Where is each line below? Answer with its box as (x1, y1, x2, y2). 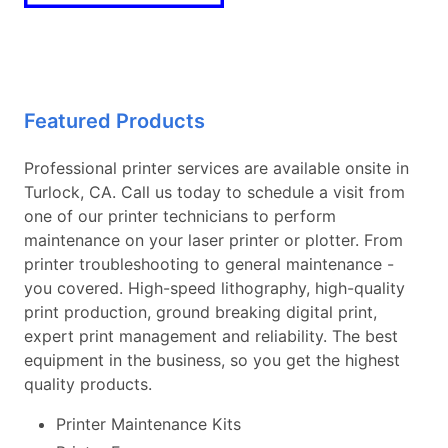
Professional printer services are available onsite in (24, 157, 409, 178)
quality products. (24, 373, 152, 394)
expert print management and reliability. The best (24, 325, 398, 346)
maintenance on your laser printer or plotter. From (24, 229, 403, 250)
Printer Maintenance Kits (56, 413, 241, 434)
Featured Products (24, 108, 205, 133)
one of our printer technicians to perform (24, 205, 336, 226)
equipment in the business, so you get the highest (24, 349, 400, 370)
